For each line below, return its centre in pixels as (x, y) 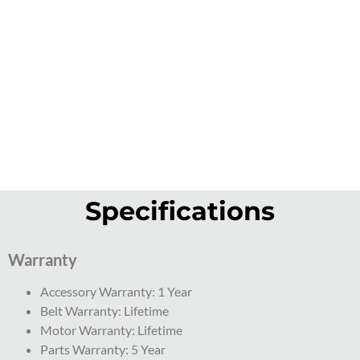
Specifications (180, 211)
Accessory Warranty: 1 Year (116, 292)
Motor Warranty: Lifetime (111, 330)
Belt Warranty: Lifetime (104, 311)
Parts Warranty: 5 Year (103, 350)
